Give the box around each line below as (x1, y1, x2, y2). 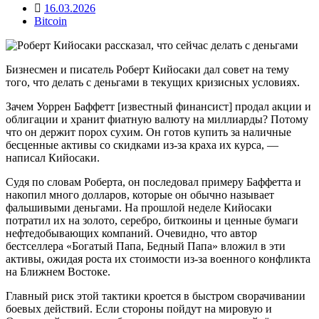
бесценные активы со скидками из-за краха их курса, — (6, 139, 278, 152)
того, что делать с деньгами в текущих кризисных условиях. (6, 76, 300, 89)
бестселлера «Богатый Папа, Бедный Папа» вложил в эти (6, 240, 286, 253)
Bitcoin (34, 15, 67, 28)
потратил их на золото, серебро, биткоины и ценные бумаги (6, 214, 298, 227)
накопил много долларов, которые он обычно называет (6, 189, 274, 202)
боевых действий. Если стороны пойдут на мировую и (6, 303, 272, 315)
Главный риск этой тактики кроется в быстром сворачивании (6, 290, 305, 303)
